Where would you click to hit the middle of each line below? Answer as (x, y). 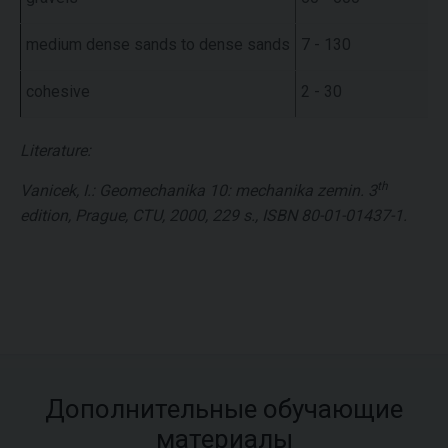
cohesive (58, 91)
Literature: (55, 150)
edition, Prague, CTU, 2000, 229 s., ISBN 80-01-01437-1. (213, 215)
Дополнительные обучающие (224, 408)
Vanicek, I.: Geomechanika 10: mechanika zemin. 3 (198, 190)
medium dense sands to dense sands (158, 44)
